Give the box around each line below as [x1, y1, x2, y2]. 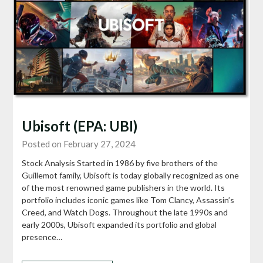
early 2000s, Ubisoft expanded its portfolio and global [22, 219, 217, 230]
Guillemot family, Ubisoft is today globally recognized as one [22, 170, 240, 180]
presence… [22, 231, 63, 242]
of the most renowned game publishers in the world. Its [22, 182, 225, 193]
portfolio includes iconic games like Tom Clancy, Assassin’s [22, 194, 235, 205]
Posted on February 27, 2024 [22, 138, 136, 149]
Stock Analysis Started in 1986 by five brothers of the [22, 157, 218, 168]
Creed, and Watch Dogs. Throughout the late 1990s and [22, 207, 228, 217]
